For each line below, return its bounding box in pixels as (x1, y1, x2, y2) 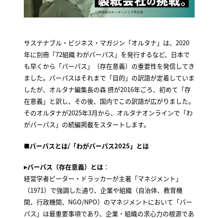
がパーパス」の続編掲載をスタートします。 (23, 120, 150, 129)
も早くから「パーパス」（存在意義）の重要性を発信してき (23, 61, 195, 71)
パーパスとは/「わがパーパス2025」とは (29, 141, 149, 150)
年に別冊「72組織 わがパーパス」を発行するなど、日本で (23, 50, 190, 59)
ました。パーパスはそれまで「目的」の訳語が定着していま (23, 73, 195, 83)
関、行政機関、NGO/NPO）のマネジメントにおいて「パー (23, 197, 192, 207)
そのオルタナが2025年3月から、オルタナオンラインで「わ (23, 108, 193, 118)
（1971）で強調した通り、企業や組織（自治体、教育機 (23, 185, 182, 195)
